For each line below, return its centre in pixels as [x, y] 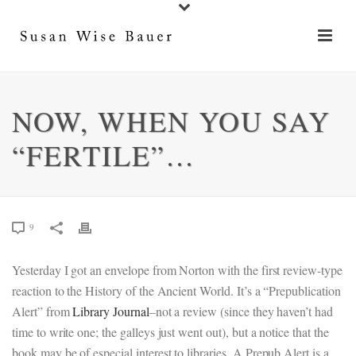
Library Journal [111, 311]
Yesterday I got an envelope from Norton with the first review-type [177, 270]
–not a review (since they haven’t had [241, 311]
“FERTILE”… [104, 155]
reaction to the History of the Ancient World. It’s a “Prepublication [176, 290]
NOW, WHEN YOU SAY [171, 121]
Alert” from [43, 311]
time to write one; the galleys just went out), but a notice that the [170, 332]
